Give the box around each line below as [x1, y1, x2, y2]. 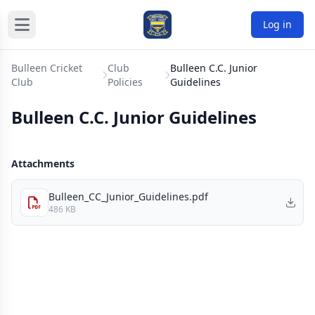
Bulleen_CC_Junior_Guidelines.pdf [49, 190, 208, 203]
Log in [263, 18, 292, 31]
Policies [108, 75, 143, 89]
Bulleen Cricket [11, 61, 82, 75]
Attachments [11, 157, 75, 170]
